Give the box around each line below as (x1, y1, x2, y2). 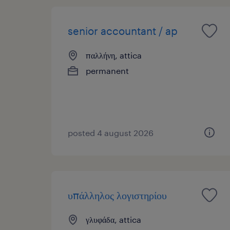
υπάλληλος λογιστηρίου (68, 188, 167, 201)
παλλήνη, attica (86, 50, 142, 60)
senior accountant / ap (68, 24, 178, 37)
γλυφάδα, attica (86, 214, 141, 224)
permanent (86, 65, 129, 75)
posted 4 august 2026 (68, 127, 154, 138)
